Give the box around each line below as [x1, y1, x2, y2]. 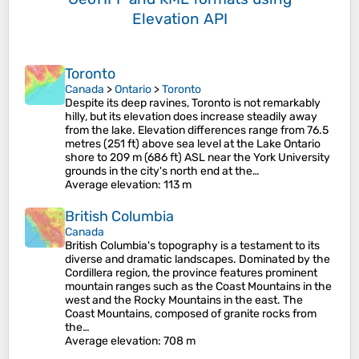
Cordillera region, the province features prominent [65, 266, 317, 280]
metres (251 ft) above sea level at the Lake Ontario [65, 137, 321, 151]
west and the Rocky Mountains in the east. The [65, 293, 303, 307]
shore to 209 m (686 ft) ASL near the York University [65, 151, 330, 164]
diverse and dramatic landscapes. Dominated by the [65, 252, 330, 266]
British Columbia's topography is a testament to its [65, 239, 320, 252]
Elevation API [131, 10, 228, 28]
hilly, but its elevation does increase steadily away [65, 110, 317, 123]
